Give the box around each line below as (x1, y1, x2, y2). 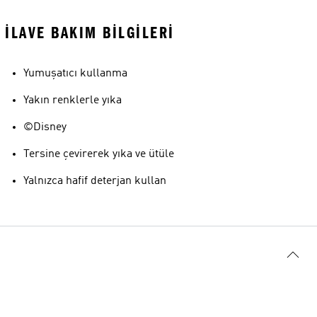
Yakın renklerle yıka (23, 95, 122, 106)
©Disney (23, 122, 67, 133)
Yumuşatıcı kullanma (23, 68, 127, 79)
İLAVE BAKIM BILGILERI (5, 23, 175, 42)
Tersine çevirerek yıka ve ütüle (23, 149, 174, 160)
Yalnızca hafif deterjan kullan (23, 175, 166, 187)
